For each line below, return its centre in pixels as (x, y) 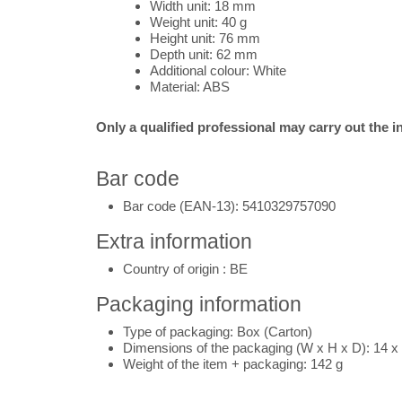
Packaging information (199, 304)
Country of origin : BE (185, 269)
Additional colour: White (218, 70)
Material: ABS (190, 87)
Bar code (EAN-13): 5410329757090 (229, 206)
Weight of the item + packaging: (217, 364)
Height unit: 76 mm (205, 38)
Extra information (174, 241)
